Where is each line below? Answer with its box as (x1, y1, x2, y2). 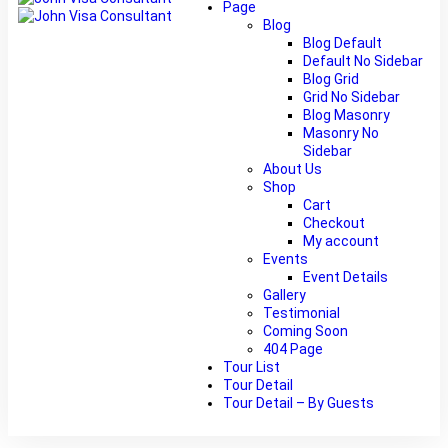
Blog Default (302, 35, 382, 51)
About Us (262, 161, 322, 177)
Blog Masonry (302, 107, 390, 123)
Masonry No (302, 125, 379, 141)
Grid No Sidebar (302, 89, 400, 105)
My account (302, 233, 379, 249)
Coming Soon (262, 323, 348, 339)
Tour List (222, 359, 280, 375)
